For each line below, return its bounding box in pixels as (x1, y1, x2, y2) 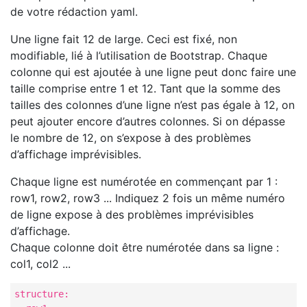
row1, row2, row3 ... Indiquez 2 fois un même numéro (10, 191, 285, 206)
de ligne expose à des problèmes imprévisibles (10, 208, 254, 222)
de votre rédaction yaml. (10, 5, 138, 19)
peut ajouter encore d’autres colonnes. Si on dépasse (10, 114, 285, 129)
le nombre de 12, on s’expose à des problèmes (10, 131, 251, 145)
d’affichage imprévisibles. (10, 147, 141, 162)
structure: (14, 288, 69, 300)
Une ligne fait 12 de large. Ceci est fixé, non (10, 32, 237, 47)
